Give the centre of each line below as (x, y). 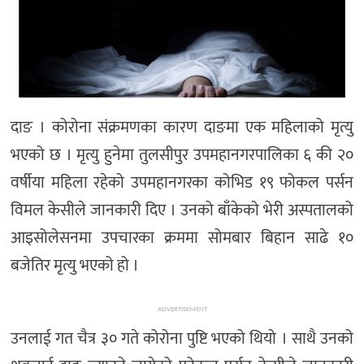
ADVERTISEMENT (182, 310)
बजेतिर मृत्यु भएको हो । (75, 266)
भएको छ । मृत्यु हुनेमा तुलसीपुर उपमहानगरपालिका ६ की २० (182, 156)
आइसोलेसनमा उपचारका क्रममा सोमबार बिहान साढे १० (182, 238)
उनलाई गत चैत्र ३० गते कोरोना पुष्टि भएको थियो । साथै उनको (182, 339)
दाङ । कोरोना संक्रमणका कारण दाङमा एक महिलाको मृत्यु (182, 128)
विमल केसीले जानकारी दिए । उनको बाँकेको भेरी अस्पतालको (182, 211)
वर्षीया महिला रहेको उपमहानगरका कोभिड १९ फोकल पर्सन (182, 183)
